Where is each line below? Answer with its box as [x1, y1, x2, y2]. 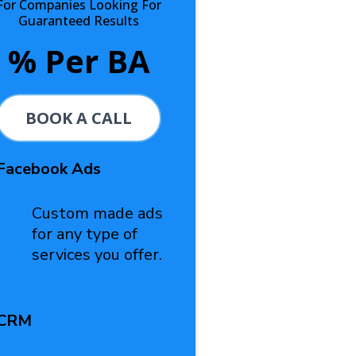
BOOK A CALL [25, 107, 133, 129]
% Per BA [7, 39, 150, 83]
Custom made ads [31, 203, 163, 224]
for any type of [31, 223, 137, 245]
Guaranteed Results [18, 12, 140, 29]
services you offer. [31, 244, 162, 265]
